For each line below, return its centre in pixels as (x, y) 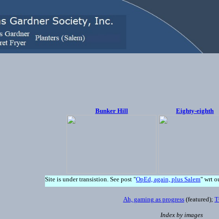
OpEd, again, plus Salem (168, 179)
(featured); (199, 199)
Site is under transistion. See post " (91, 179)
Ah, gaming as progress (153, 199)
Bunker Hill (111, 111)
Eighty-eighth (195, 111)
